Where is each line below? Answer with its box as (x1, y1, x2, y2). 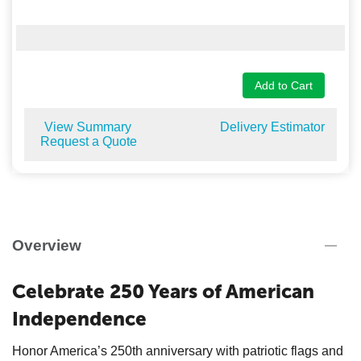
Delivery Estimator (220, 120, 325, 134)
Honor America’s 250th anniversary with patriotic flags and (12, 344, 343, 358)
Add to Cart (255, 79, 313, 92)
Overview (12, 237, 81, 254)
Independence (12, 307, 147, 330)
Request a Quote (40, 135, 137, 148)
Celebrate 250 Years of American (12, 280, 314, 303)
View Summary (44, 120, 131, 134)
